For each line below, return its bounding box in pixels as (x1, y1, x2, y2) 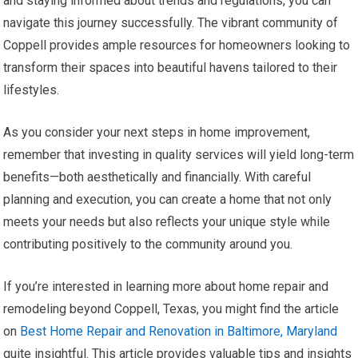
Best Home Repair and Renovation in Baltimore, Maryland (20, 323, 338, 339)
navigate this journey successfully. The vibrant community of (3, 14, 339, 30)
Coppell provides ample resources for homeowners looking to (3, 37, 351, 53)
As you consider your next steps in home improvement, (3, 124, 311, 140)
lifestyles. (3, 82, 60, 97)
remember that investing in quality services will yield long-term (3, 146, 355, 162)
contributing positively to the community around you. (3, 236, 293, 252)
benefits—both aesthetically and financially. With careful (3, 169, 312, 185)
